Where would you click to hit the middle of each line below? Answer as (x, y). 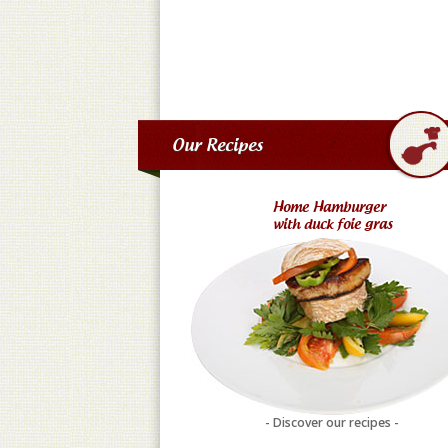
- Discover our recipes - (333, 422)
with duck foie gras (333, 224)
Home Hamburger (333, 207)
